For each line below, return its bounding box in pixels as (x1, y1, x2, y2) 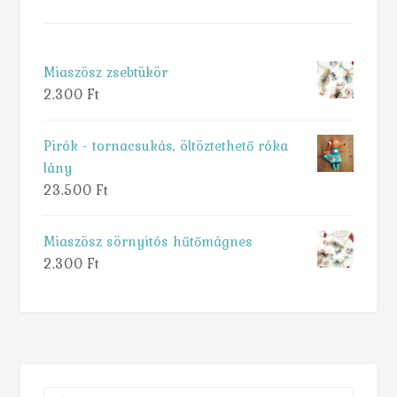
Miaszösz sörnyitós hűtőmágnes (43, 230, 253, 252)
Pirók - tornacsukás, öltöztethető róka (43, 134, 288, 156)
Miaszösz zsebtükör (43, 60, 167, 82)
